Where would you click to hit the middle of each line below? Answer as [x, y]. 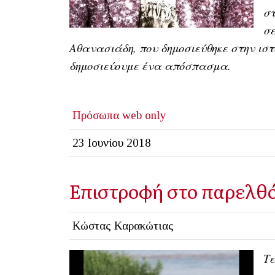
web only [144, 115]
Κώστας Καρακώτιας [123, 226]
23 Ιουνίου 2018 [111, 143]
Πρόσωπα [95, 115]
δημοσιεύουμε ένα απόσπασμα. [150, 66]
